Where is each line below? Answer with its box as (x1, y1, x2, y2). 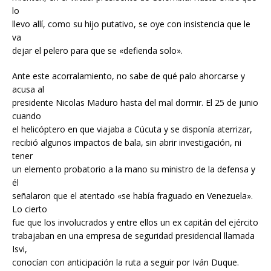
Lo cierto (12, 203, 47, 215)
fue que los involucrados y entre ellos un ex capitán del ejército (12, 216, 258, 228)
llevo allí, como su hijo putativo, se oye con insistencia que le (12, 18, 250, 30)
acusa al (12, 83, 44, 95)
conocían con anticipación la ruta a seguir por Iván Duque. (12, 256, 239, 268)
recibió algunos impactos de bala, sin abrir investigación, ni (12, 136, 241, 148)
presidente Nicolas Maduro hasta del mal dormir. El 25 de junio (12, 96, 258, 108)
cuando (12, 109, 41, 122)
